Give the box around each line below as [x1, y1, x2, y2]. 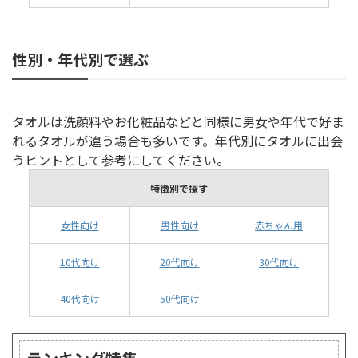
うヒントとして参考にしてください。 [12, 150, 229, 170]
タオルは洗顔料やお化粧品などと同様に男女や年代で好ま [12, 112, 344, 132]
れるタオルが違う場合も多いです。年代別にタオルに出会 [12, 131, 343, 151]
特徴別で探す [150, 181, 208, 196]
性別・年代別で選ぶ [12, 48, 149, 70]
